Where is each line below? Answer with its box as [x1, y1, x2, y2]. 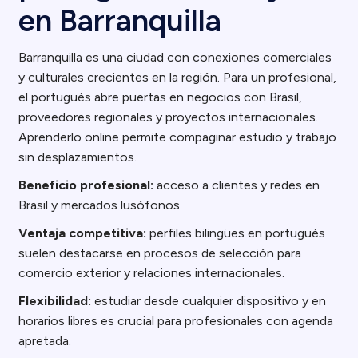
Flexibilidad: [18, 293, 92, 308]
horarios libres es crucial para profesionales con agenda [18, 313, 334, 328]
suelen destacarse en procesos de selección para [18, 245, 302, 261]
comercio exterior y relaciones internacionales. [18, 265, 285, 280]
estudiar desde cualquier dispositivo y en [91, 293, 327, 308]
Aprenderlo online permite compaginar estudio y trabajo [18, 129, 337, 145]
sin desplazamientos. [18, 149, 137, 165]
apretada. [18, 333, 72, 348]
